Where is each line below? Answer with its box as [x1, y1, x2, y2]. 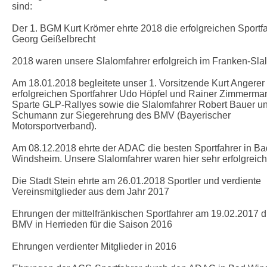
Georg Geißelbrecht [12, 34, 95, 45]
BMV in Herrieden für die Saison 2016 [12, 219, 172, 230]
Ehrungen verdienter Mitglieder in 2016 [12, 241, 176, 252]
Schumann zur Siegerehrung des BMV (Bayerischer [12, 110, 231, 121]
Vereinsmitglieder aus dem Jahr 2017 [12, 187, 169, 197]
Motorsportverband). [12, 121, 99, 132]
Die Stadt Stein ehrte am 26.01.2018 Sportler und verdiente [12, 176, 261, 187]
